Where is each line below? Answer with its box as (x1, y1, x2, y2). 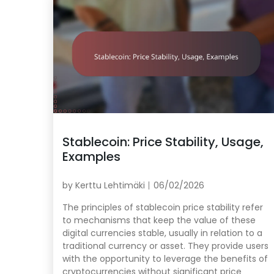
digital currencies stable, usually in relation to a (62, 226, 262, 239)
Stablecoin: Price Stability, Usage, (62, 133, 264, 150)
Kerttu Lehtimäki (75, 179, 145, 191)
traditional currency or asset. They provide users (62, 239, 268, 252)
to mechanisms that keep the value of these (62, 213, 256, 226)
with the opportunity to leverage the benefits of (62, 252, 268, 265)
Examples (62, 147, 120, 165)
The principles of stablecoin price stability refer (62, 201, 263, 213)
